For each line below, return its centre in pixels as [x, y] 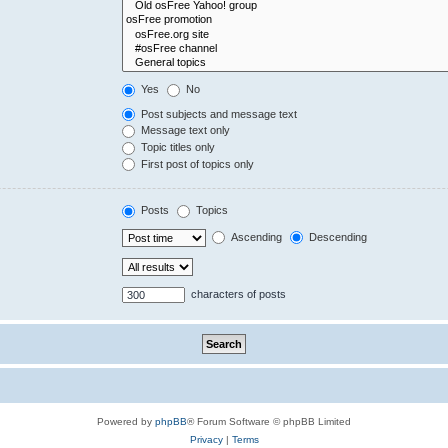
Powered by [126, 421]
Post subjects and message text [218, 113]
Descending [337, 236]
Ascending [255, 236]
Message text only [184, 130]
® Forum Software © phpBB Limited [269, 421]
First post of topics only [196, 163]
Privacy [206, 439]
